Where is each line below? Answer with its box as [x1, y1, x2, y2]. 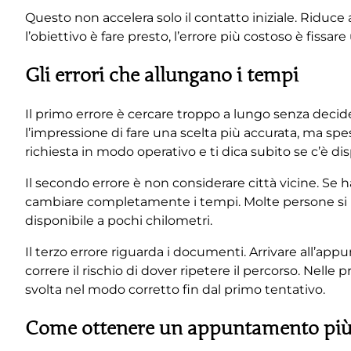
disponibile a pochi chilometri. [25, 213, 212, 229]
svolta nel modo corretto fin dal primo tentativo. [25, 282, 325, 298]
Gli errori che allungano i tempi [25, 63, 299, 87]
